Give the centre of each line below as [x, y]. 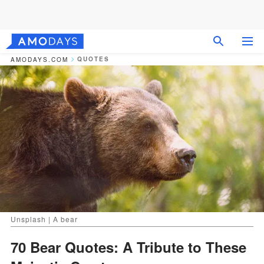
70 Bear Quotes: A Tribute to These [128, 247]
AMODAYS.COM [39, 59]
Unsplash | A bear [44, 219]
